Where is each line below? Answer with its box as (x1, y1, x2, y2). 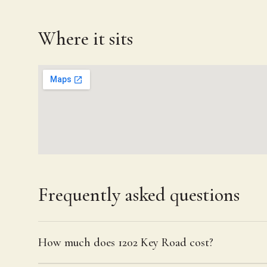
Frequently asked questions (38, 183, 240, 206)
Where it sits (38, 27, 133, 50)
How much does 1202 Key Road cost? (38, 235, 213, 250)
